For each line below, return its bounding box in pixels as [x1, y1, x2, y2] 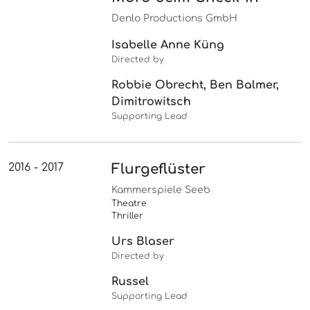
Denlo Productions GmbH [111, 13, 238, 24]
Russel [111, 275, 149, 289]
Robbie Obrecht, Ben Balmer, [111, 79, 280, 92]
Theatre [111, 199, 147, 209]
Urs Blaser [111, 235, 175, 248]
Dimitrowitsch [111, 95, 192, 109]
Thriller [111, 211, 144, 221]
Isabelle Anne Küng [111, 39, 225, 52]
